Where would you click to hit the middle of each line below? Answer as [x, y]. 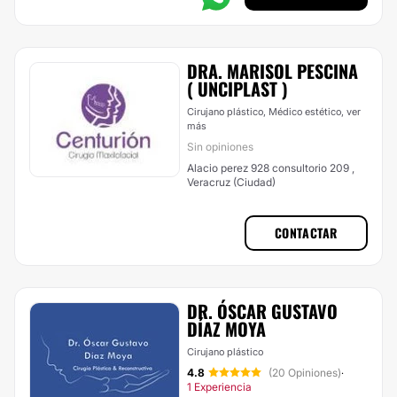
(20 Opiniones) [305, 373]
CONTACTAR [306, 233]
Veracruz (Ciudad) [231, 182]
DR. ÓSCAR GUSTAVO [262, 311]
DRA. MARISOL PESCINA [272, 71]
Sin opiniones [220, 147]
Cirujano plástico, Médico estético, [267, 112]
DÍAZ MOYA [226, 329]
